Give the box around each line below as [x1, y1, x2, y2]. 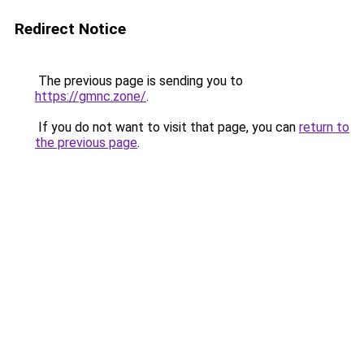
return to [299, 119, 349, 135]
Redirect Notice [15, 19, 126, 38]
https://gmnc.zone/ [35, 89, 146, 104]
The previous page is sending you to [35, 73, 243, 89]
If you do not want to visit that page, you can [35, 119, 299, 135]
